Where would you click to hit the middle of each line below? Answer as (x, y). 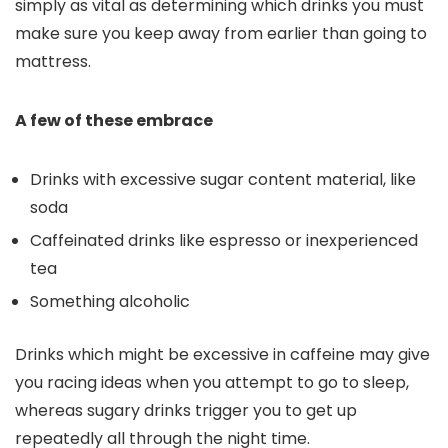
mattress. (53, 61)
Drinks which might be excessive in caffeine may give (222, 354)
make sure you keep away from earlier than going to (221, 33)
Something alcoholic (110, 301)
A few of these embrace (114, 120)
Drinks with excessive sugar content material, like (223, 179)
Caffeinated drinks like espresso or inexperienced (224, 240)
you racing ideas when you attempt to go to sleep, (212, 382)
